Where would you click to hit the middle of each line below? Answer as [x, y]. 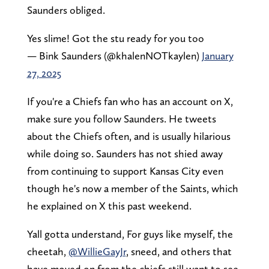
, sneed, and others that [179, 251]
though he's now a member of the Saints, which [132, 188]
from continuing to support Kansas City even [125, 171]
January [217, 55]
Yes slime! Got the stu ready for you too [115, 38]
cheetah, [47, 251]
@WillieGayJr [97, 251]
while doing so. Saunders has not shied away [125, 153]
